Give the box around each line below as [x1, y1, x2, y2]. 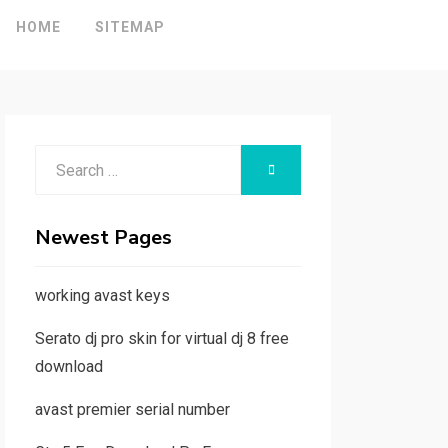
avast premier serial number [34, 400, 230, 419]
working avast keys [34, 286, 170, 305]
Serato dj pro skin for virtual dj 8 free [34, 329, 289, 348]
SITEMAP [94, 19, 165, 35]
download [34, 357, 103, 376]
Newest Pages [34, 224, 172, 251]
